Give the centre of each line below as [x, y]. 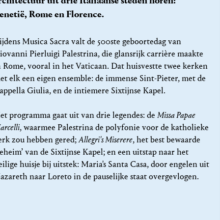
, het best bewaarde [167, 139]
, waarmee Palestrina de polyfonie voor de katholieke [114, 127]
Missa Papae [177, 115]
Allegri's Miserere [106, 139]
